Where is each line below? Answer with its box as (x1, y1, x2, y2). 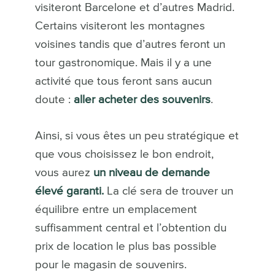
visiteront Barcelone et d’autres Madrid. (34, 2, 234, 14)
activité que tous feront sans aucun (34, 76, 212, 88)
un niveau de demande (93, 167, 210, 179)
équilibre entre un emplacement (34, 204, 197, 216)
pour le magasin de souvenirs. (34, 259, 187, 271)
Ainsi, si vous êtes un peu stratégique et (34, 130, 239, 142)
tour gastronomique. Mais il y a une (34, 57, 212, 69)
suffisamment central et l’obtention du (34, 222, 227, 234)
